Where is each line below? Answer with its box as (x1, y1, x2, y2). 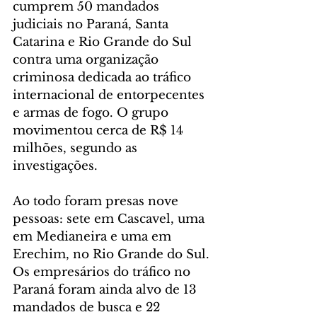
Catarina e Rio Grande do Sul (13, 35, 195, 50)
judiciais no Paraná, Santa (13, 17, 172, 33)
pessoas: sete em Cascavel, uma (13, 212, 208, 227)
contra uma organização (13, 52, 162, 68)
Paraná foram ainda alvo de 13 (13, 282, 200, 298)
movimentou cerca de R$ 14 (13, 123, 187, 139)
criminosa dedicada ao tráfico (13, 70, 195, 86)
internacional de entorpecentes (13, 88, 208, 103)
